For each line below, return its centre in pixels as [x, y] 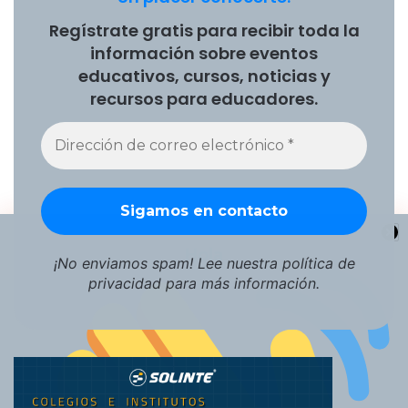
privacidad [125, 283]
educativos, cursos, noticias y [204, 76]
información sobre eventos [204, 54]
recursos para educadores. [204, 99]
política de [318, 263]
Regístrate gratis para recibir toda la [204, 31]
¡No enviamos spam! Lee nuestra [168, 263]
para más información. [240, 283]
